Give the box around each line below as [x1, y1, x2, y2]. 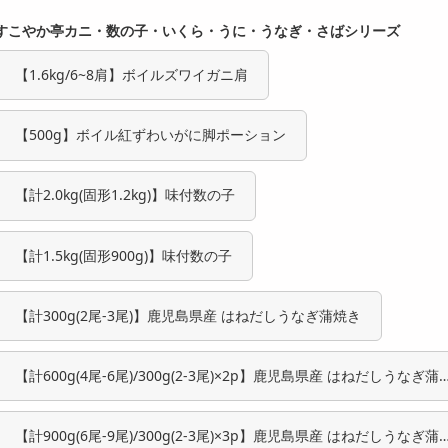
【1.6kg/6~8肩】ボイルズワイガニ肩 [15, 65, 248, 85]
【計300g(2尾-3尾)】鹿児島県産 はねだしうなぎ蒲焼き [15, 305, 361, 325]
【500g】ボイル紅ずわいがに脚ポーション [15, 125, 286, 145]
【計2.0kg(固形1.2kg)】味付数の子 [15, 185, 235, 205]
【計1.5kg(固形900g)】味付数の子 [15, 245, 232, 265]
